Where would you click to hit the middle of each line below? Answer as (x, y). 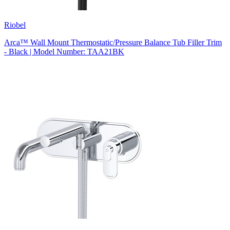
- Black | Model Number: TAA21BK (64, 51)
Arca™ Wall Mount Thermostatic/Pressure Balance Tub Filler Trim (113, 42)
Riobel (15, 25)
